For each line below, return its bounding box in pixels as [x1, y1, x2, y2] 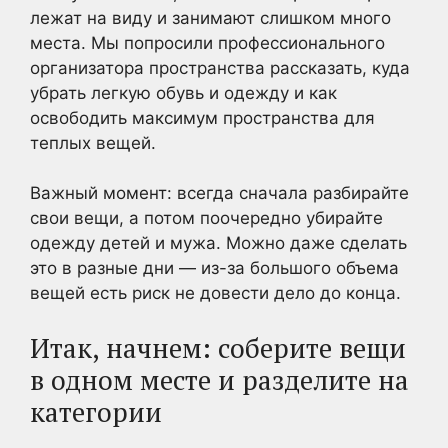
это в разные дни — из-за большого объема [30, 258, 399, 278]
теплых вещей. [30, 132, 156, 153]
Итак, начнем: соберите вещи [30, 329, 406, 366]
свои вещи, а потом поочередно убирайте [30, 208, 383, 228]
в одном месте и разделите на [30, 361, 409, 398]
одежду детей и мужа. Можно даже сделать [30, 233, 407, 253]
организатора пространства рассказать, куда [30, 57, 410, 78]
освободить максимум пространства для [30, 107, 375, 128]
